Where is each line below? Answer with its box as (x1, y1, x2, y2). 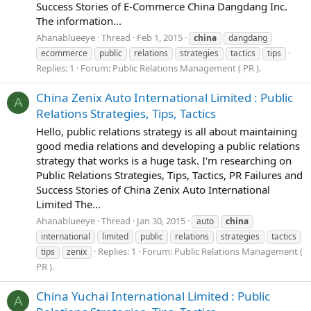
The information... (36, 13, 121, 28)
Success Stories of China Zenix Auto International (36, 182, 270, 196)
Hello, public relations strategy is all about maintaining (36, 124, 297, 138)
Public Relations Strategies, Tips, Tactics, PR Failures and (36, 167, 303, 182)
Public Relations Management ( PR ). (112, 61, 261, 74)
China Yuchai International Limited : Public (36, 287, 270, 304)
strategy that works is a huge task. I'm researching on (36, 153, 292, 167)
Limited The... (36, 196, 101, 211)
